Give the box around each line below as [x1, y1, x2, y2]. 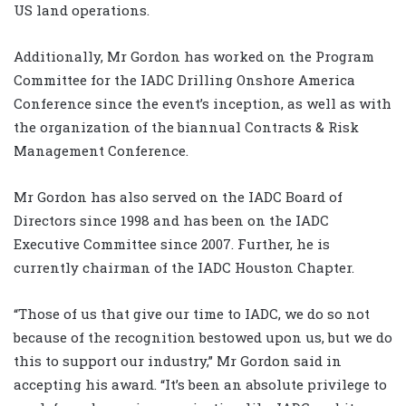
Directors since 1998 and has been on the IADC [14, 211, 329, 230]
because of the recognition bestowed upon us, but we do [14, 328, 392, 347]
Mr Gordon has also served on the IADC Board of [14, 188, 343, 207]
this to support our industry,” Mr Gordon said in [14, 352, 342, 371]
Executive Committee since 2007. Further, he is [14, 235, 330, 254]
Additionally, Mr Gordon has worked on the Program [14, 47, 374, 66]
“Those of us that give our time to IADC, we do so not [14, 304, 370, 324]
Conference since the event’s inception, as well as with [14, 94, 391, 113]
